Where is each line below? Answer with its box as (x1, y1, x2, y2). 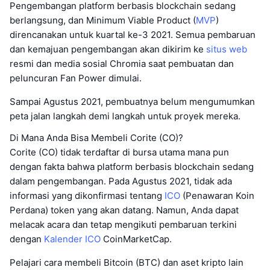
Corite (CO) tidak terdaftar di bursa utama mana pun (10, 146, 229, 159)
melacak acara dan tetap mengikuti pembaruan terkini (10, 219, 237, 231)
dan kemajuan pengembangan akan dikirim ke (10, 43, 206, 55)
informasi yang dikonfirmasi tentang (10, 190, 165, 202)
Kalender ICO (44, 233, 101, 245)
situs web (206, 43, 247, 55)
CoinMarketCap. (101, 233, 172, 245)
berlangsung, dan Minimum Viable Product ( (10, 14, 196, 27)
